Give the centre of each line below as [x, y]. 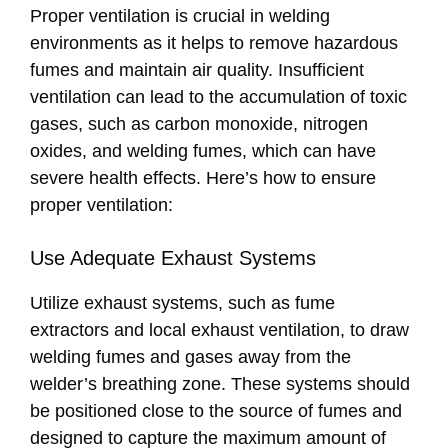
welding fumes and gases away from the [190, 357]
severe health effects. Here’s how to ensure [203, 178]
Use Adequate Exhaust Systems [173, 258]
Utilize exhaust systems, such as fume [182, 303]
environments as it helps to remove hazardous [214, 43]
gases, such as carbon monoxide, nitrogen [199, 124]
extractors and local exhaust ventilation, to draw [219, 330]
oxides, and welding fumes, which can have [203, 151]
